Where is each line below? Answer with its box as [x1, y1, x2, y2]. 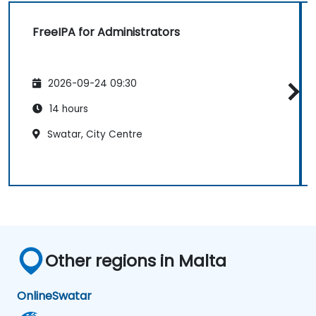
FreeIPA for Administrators [32, 23, 180, 40]
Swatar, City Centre [44, 128, 142, 142]
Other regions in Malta [45, 248, 226, 272]
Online [17, 287, 52, 304]
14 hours [47, 102, 88, 116]
